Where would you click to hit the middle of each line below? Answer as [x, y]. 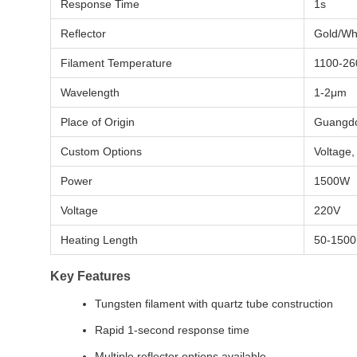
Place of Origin [98, 122]
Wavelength [90, 92]
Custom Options [101, 151]
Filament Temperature [116, 63]
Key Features [90, 276]
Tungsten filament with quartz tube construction [214, 304]
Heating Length [99, 240]
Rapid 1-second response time [172, 330]
